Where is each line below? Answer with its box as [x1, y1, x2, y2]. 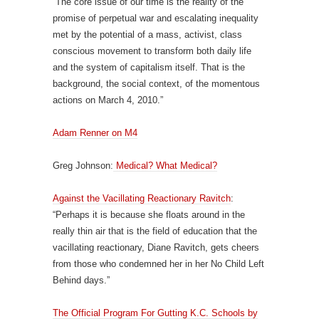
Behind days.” [53, 275, 110, 286]
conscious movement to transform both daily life [53, 46, 251, 56]
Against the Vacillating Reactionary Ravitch [53, 193, 231, 204]
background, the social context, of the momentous [53, 78, 260, 89]
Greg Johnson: [53, 160, 113, 171]
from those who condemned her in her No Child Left [53, 258, 264, 269]
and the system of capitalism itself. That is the [53, 62, 245, 73]
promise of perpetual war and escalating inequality [53, 13, 258, 23]
